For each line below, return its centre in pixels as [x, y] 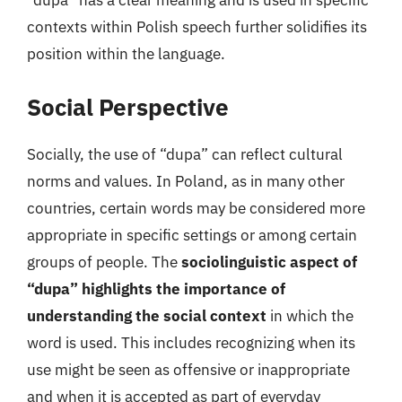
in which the [310, 315]
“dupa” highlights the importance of [156, 288]
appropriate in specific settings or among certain [192, 235]
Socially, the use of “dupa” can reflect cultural [185, 154]
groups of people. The [104, 262]
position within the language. [126, 54]
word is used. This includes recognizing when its [191, 342]
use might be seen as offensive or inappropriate [188, 369]
